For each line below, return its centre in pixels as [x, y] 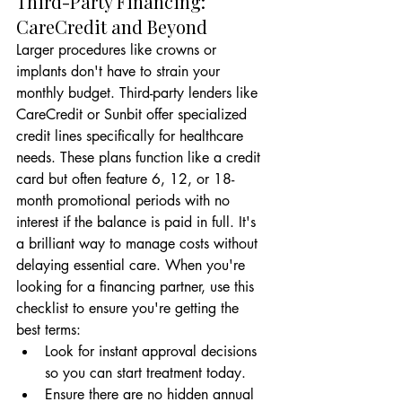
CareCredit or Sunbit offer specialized [134, 114]
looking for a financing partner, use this [137, 287]
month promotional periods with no [125, 201]
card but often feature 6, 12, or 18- [125, 179]
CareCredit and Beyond [112, 26]
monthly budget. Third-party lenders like [139, 93]
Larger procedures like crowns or [118, 50]
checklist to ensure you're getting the [130, 308]
